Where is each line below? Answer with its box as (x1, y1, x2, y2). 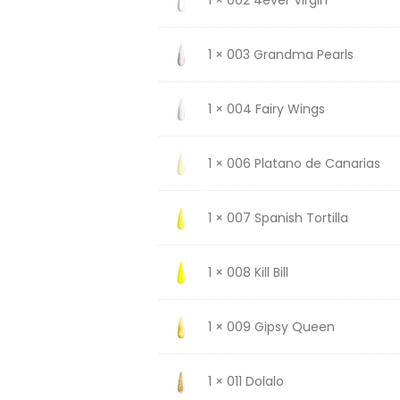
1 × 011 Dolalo (207, 371, 284, 390)
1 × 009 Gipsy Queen (207, 317, 335, 336)
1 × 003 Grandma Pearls (207, 45, 354, 63)
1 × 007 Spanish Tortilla (207, 208, 348, 227)
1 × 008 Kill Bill (207, 262, 288, 281)
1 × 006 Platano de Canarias (207, 154, 380, 172)
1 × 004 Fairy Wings (207, 99, 325, 118)
